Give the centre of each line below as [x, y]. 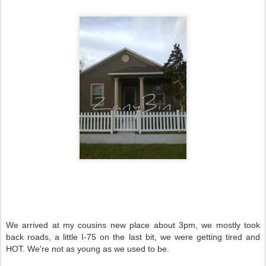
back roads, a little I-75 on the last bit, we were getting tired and [133, 237]
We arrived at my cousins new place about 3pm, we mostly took [133, 225]
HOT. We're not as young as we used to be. [89, 249]
